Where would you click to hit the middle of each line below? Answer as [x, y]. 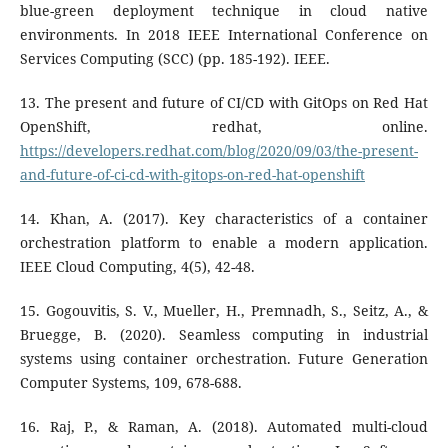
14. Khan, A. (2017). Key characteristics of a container [224, 219]
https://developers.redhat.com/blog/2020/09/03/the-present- [218, 151]
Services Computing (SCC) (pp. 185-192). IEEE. [174, 59]
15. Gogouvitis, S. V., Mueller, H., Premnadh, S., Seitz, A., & [224, 311]
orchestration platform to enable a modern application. [224, 243]
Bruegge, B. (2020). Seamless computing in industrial [224, 335]
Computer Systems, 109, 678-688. [130, 383]
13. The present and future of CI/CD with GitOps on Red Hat [224, 103]
